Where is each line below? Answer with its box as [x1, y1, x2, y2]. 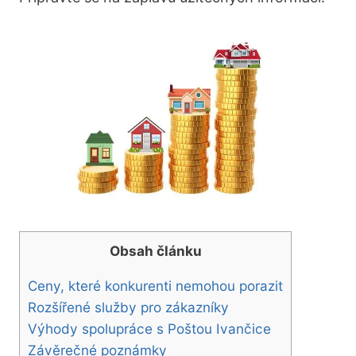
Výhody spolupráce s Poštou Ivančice [28, 319, 271, 337]
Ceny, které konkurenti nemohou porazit [28, 277, 283, 294]
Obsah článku [109, 242, 202, 259]
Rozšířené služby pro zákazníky [28, 298, 229, 315]
